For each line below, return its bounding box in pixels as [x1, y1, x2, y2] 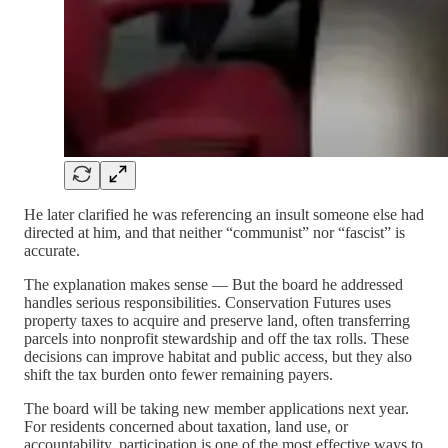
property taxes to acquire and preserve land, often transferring [24, 312, 410, 330]
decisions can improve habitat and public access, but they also [24, 348, 412, 366]
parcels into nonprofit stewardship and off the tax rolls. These [24, 330, 409, 348]
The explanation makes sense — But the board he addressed [24, 276, 403, 294]
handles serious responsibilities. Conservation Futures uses [24, 294, 391, 312]
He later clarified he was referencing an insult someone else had [24, 206, 424, 224]
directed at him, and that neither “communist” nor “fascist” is [24, 224, 405, 242]
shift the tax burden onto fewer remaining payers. [24, 366, 333, 384]
